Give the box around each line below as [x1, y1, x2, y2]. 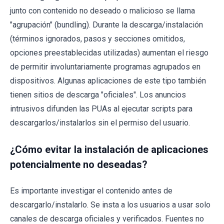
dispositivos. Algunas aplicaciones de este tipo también [10, 76, 206, 86]
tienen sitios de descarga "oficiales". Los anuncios [10, 90, 186, 100]
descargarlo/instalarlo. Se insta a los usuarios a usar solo [10, 200, 210, 210]
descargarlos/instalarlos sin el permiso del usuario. [10, 118, 190, 128]
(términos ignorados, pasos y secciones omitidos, [10, 34, 185, 44]
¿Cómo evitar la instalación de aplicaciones [10, 143, 208, 156]
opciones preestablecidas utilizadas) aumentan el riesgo [10, 48, 208, 58]
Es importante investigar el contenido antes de [10, 186, 172, 196]
